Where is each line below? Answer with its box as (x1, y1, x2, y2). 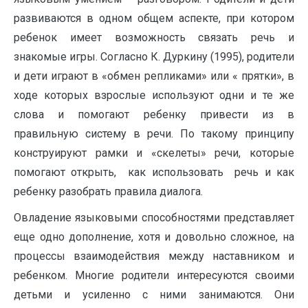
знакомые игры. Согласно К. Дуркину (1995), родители (14, 50, 294, 63)
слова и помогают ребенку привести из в (14, 108, 294, 121)
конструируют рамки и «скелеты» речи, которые (14, 146, 294, 159)
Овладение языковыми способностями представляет (14, 211, 294, 224)
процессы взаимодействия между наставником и (14, 250, 294, 263)
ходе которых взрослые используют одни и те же (14, 89, 294, 102)
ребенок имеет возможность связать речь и (14, 31, 294, 44)
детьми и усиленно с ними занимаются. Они (14, 288, 294, 301)
